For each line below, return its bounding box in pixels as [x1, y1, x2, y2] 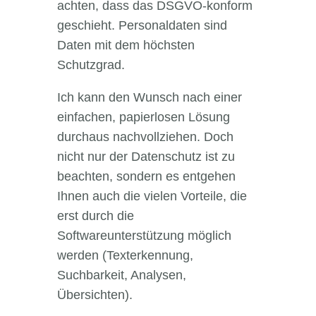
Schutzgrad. [56, 58, 125, 73]
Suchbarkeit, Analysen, [56, 268, 186, 283]
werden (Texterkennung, [56, 248, 193, 263]
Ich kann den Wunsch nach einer [56, 90, 242, 105]
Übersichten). [56, 288, 133, 303]
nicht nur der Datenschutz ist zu [56, 150, 235, 164]
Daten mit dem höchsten [56, 38, 195, 53]
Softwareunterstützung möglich [56, 229, 231, 243]
